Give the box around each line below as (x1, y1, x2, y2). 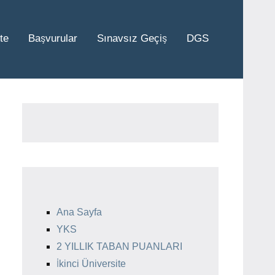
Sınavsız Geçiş (97, 32, 167, 44)
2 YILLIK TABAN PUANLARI (56, 241, 182, 252)
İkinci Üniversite (56, 258, 126, 269)
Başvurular (28, 32, 77, 44)
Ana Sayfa (56, 206, 102, 217)
